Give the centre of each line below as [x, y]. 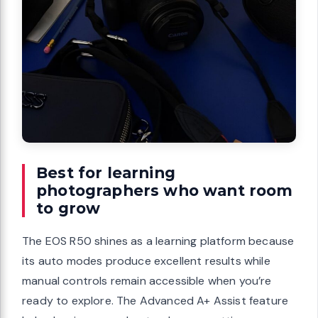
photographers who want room [165, 190]
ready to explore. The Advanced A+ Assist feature [155, 300]
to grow [68, 208]
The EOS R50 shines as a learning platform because [158, 241]
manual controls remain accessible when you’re [147, 280]
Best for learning [106, 172]
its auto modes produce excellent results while [146, 261]
